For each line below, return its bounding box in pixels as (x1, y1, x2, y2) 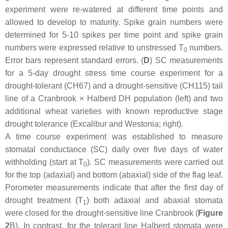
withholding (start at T (5, 157, 84, 166)
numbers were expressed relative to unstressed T (5, 43, 184, 52)
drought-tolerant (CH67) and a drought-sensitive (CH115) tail (5, 81, 223, 90)
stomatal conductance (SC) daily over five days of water (5, 145, 223, 154)
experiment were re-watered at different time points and (5, 5, 223, 14)
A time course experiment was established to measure (5, 132, 223, 141)
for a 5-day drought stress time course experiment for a (5, 68, 223, 77)
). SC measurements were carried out (87, 157, 223, 166)
